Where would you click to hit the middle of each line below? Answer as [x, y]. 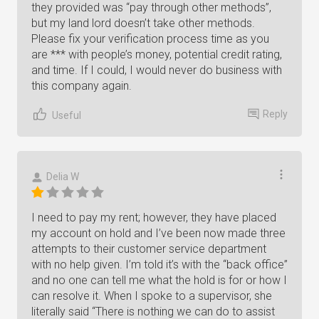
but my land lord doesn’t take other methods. [143, 23]
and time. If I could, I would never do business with [157, 70]
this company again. [82, 86]
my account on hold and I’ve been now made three [158, 233]
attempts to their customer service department [149, 249]
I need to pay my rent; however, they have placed [154, 218]
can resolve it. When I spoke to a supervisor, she [152, 296]
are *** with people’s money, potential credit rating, [157, 54]
